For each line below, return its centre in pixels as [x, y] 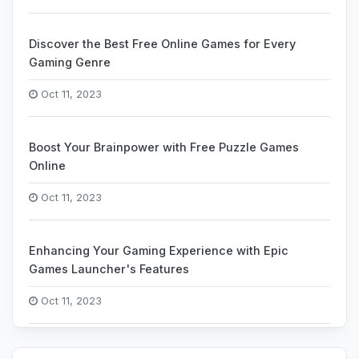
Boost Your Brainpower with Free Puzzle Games [164, 147]
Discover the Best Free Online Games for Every [162, 44]
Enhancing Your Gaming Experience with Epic [159, 250]
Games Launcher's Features [109, 269]
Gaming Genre [70, 62]
